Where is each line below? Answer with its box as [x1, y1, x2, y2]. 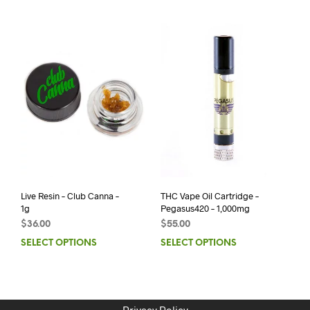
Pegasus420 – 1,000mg [160, 202, 250, 214]
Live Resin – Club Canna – [21, 190, 119, 201]
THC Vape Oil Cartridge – [160, 190, 259, 201]
